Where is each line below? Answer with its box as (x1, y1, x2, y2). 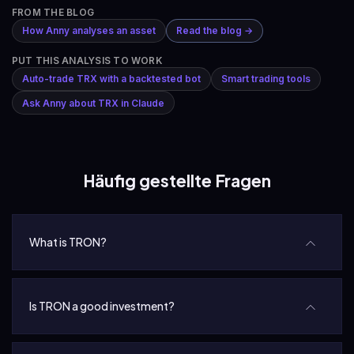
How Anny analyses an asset (21, 24, 156, 37)
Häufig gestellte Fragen (83, 170, 271, 192)
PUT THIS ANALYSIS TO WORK (12, 54, 162, 66)
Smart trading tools (220, 73, 311, 85)
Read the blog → (175, 24, 253, 37)
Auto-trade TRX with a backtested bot (21, 73, 201, 85)
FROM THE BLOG (12, 6, 95, 18)
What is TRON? (29, 235, 107, 250)
